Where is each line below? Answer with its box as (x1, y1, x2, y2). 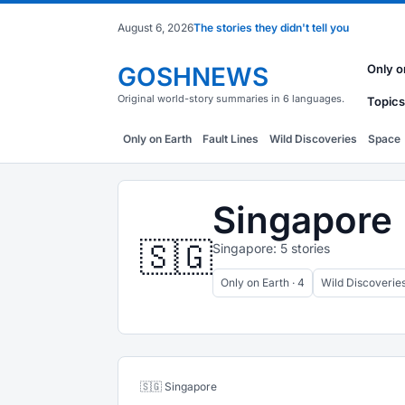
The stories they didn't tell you (193, 21, 349, 34)
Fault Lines (202, 132, 259, 146)
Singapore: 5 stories (212, 240, 330, 256)
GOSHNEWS (118, 61, 268, 92)
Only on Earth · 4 (221, 276, 305, 289)
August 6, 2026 (118, 21, 193, 34)
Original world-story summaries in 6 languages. (118, 91, 344, 105)
